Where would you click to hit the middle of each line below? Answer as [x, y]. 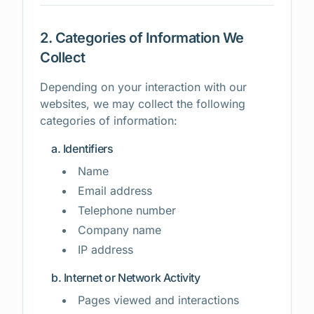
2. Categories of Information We [142, 38]
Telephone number [127, 210]
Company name [120, 230]
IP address [105, 250]
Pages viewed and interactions [158, 300]
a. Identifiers [82, 149]
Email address [115, 191]
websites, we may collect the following [143, 104]
